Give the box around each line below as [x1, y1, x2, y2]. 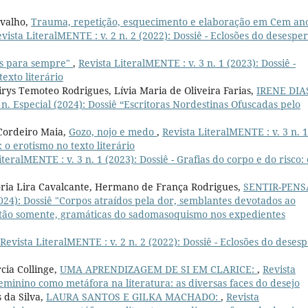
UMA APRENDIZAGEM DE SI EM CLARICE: [60, 263, 257, 276]
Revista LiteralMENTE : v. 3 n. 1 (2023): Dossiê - [78, 56, 296, 70]
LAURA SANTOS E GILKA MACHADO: [46, 290, 221, 304]
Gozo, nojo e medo [69, 125, 157, 139]
